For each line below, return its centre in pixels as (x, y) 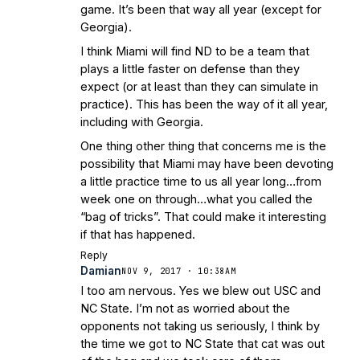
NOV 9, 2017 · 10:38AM (179, 271)
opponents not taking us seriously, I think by (200, 326)
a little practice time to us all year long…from (201, 182)
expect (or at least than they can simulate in (199, 87)
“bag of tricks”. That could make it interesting (203, 217)
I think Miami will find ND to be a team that (195, 51)
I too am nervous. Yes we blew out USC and (200, 291)
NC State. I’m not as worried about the (185, 309)
